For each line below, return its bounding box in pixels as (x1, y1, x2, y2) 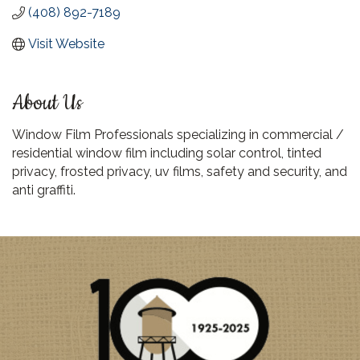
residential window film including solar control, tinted (12, 145, 321, 161)
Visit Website (28, 36, 104, 51)
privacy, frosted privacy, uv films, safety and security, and (12, 164, 347, 179)
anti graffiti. (12, 182, 76, 198)
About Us (12, 89, 83, 117)
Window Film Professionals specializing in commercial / (12, 127, 344, 142)
